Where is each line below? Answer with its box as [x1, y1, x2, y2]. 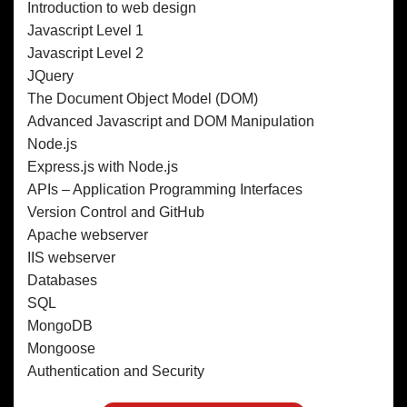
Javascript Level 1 [27, 22, 144, 38]
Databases [27, 272, 97, 288]
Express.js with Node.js [27, 158, 178, 174]
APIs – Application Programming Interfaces [27, 181, 303, 197]
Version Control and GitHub [27, 203, 204, 220]
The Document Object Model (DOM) [27, 90, 258, 106]
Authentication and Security [27, 362, 204, 379]
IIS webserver [27, 249, 115, 265]
